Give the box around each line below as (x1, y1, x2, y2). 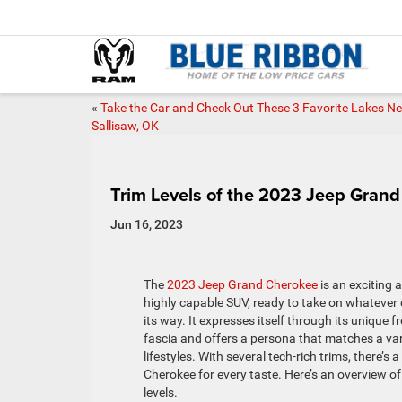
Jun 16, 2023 (110, 217, 183, 232)
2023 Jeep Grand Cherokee (166, 276, 318, 292)
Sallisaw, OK (92, 118, 159, 133)
